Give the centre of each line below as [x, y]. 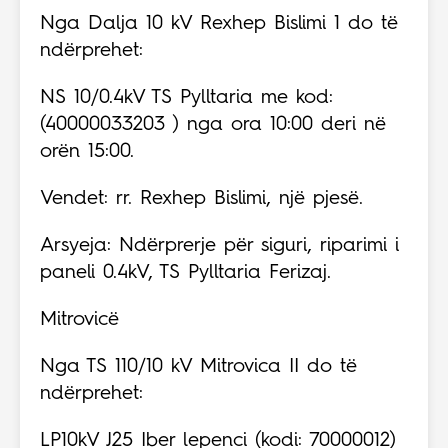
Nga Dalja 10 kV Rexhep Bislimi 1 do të [219, 24]
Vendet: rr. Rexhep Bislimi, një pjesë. [201, 199]
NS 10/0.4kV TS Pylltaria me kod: [186, 98]
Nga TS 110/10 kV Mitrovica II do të [198, 367]
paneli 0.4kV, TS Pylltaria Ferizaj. [185, 273]
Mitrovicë [79, 320]
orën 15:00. [87, 152]
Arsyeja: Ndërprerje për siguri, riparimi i [219, 246]
